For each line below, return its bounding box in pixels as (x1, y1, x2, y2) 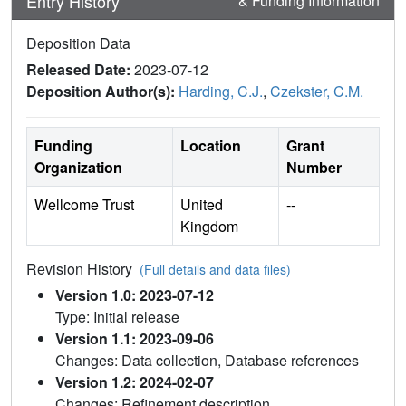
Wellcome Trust (34, 194, 134, 216)
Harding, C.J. (179, 81, 263, 102)
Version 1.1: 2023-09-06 (55, 328, 214, 350)
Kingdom (180, 216, 238, 237)
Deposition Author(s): (26, 81, 179, 102)
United (180, 194, 223, 216)
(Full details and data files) (140, 260, 291, 279)
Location (180, 135, 241, 157)
